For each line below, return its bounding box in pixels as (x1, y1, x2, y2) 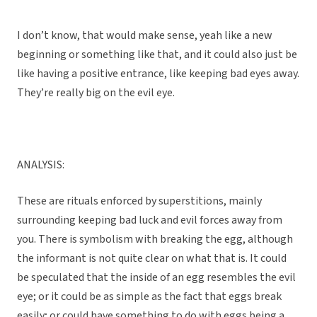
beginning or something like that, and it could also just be (17, 47, 297, 63)
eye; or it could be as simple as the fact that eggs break (17, 289, 282, 305)
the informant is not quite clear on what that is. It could (17, 250, 287, 267)
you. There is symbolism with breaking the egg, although (17, 231, 293, 248)
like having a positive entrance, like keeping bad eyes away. (17, 66, 299, 82)
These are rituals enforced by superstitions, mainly (17, 193, 262, 209)
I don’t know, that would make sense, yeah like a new (17, 28, 272, 44)
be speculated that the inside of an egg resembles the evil (17, 270, 296, 286)
